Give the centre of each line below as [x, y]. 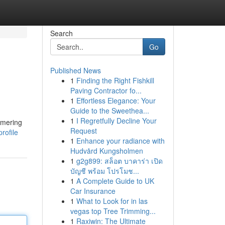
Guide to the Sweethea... [109, 110]
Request [83, 131]
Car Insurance [93, 191]
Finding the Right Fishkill [115, 80]
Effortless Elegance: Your [116, 100]
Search [61, 33]
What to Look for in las [112, 201]
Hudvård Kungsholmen [106, 151]
